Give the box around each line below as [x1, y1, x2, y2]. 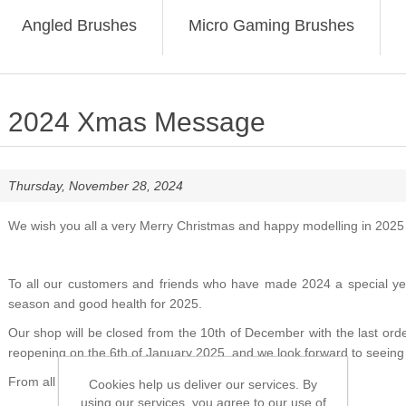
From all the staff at [7, 374, 120, 389]
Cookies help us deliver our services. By [89, 376, 317, 391]
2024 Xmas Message [7, 107, 266, 137]
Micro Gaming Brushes [188, 16, 354, 34]
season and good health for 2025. [7, 296, 202, 311]
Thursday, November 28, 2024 [7, 179, 183, 193]
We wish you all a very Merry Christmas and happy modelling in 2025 [7, 218, 404, 233]
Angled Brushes [21, 16, 137, 34]
